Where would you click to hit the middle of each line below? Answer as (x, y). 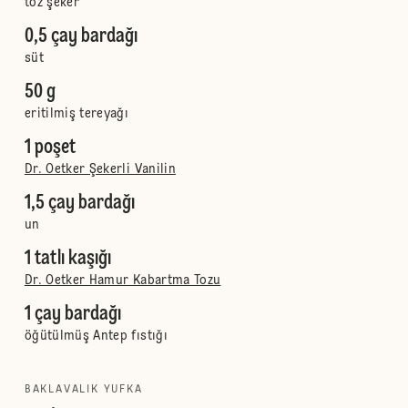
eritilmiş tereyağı (76, 114)
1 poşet (50, 148)
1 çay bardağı (72, 314)
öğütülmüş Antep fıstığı (96, 336)
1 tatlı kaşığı (67, 259)
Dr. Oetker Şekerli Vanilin (100, 169)
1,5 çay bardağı (79, 203)
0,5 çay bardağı (81, 36)
